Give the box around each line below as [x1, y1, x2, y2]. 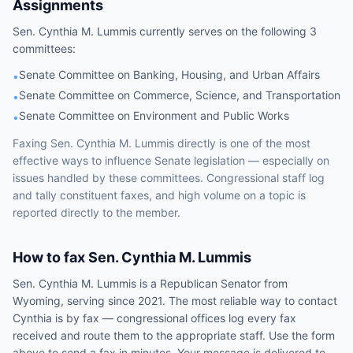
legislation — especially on [191, 154, 329, 167]
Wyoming [13, 294, 61, 307]
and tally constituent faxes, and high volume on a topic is [13, 188, 306, 202]
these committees [109, 171, 200, 184]
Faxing [13, 136, 50, 150]
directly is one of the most [174, 136, 310, 150]
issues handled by [13, 171, 109, 184]
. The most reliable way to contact [162, 294, 337, 307]
